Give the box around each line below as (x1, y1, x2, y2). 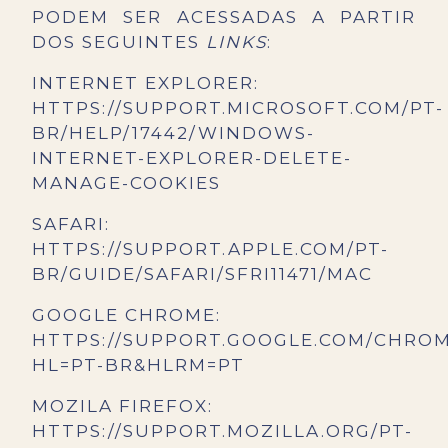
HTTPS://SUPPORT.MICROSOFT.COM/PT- (32, 98, 444, 119)
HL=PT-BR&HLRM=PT (32, 355, 245, 376)
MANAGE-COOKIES (32, 173, 221, 194)
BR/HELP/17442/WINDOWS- (32, 123, 315, 144)
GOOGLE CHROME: (32, 305, 221, 326)
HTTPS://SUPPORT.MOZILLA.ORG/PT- (32, 421, 413, 442)
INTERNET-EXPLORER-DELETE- (32, 148, 352, 169)
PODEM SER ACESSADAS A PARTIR (32, 7, 416, 28)
